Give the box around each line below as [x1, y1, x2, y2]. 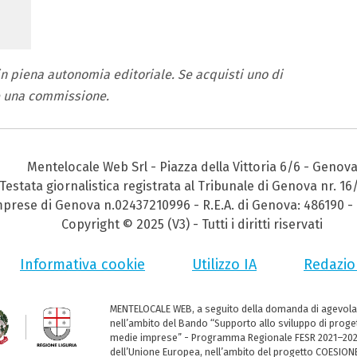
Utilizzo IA [192, 255, 257, 273]
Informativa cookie [20, 255, 145, 273]
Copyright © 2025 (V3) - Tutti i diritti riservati [61, 216, 323, 232]
